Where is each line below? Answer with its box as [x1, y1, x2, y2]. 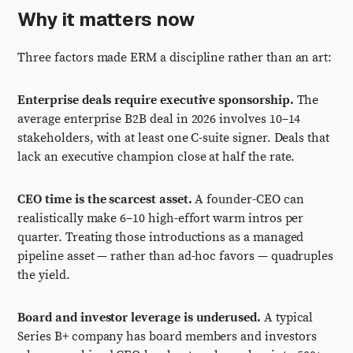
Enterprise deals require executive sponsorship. [17, 92, 294, 108]
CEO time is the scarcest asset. [17, 191, 192, 207]
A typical [260, 310, 314, 325]
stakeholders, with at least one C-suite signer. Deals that [17, 130, 329, 146]
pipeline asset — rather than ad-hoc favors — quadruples [17, 248, 334, 264]
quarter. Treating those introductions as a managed [17, 229, 304, 245]
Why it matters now [17, 7, 195, 32]
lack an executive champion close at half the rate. [17, 149, 295, 165]
